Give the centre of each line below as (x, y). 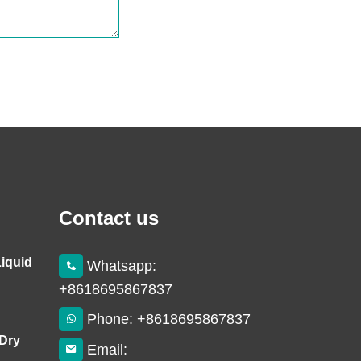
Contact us (109, 218)
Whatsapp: (122, 266)
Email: (107, 350)
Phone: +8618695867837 (169, 320)
